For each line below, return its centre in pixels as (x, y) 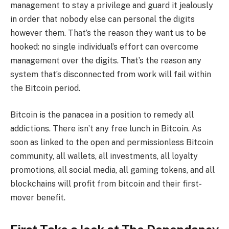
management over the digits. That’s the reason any (106, 61)
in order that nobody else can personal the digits (102, 19)
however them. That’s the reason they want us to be (108, 33)
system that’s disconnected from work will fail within (111, 75)
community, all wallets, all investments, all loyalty (104, 156)
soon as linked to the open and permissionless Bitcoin (112, 142)
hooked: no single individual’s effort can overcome (104, 47)
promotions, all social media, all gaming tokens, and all (112, 170)
